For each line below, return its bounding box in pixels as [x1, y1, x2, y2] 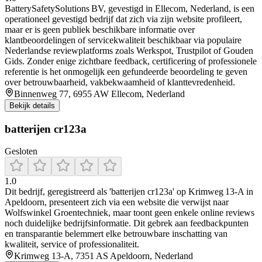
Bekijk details [9, 101, 55, 110]
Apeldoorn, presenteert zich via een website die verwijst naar [5, 197, 229, 208]
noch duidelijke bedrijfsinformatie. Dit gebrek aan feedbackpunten [5, 218, 249, 229]
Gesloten [5, 146, 37, 157]
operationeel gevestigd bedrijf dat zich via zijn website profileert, [5, 13, 242, 24]
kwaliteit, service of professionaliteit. [5, 239, 139, 250]
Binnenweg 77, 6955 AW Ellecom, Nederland [14, 88, 185, 99]
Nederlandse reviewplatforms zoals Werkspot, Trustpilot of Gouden [5, 45, 253, 56]
